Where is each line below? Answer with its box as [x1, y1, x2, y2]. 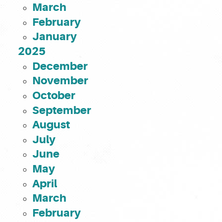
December [32, 59, 88, 72]
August [32, 118, 70, 131]
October [32, 89, 75, 102]
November [32, 74, 88, 87]
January [32, 30, 77, 43]
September [32, 104, 91, 116]
